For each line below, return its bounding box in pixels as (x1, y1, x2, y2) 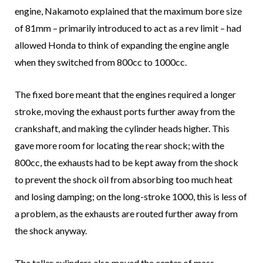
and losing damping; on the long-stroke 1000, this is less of (15, 191, 247, 203)
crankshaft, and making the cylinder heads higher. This (15, 123, 230, 134)
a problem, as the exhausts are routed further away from (15, 208, 238, 220)
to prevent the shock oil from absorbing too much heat (15, 174, 232, 186)
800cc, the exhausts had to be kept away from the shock (15, 157, 238, 168)
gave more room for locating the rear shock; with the (15, 140, 224, 151)
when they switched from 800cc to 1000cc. (15, 56, 187, 68)
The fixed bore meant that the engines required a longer (15, 89, 236, 100)
